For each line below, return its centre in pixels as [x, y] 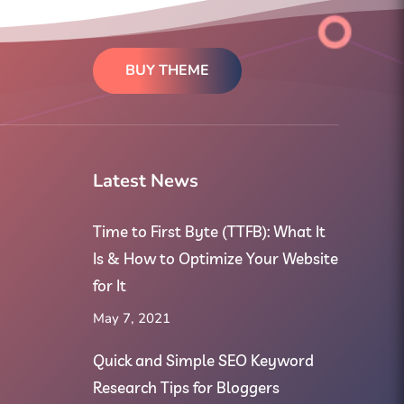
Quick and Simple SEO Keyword [203, 361]
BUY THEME [167, 71]
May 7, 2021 [132, 319]
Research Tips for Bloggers [186, 388]
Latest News [146, 181]
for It [110, 286]
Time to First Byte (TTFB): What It [209, 232]
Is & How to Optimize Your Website [216, 259]
